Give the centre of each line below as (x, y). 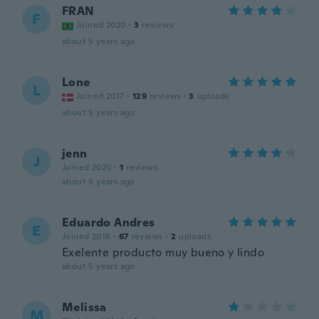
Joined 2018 (87, 236)
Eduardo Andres (109, 223)
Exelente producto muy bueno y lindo (163, 252)
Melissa (84, 307)
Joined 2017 (100, 96)
